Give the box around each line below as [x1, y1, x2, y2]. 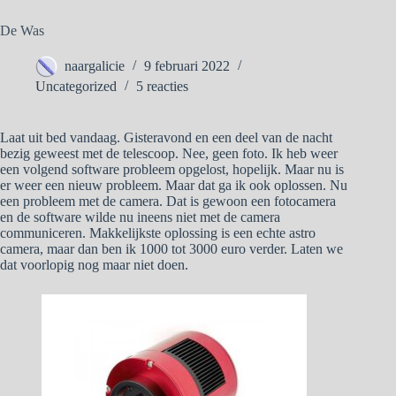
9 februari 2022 [144, 58, 230, 74]
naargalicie [65, 58, 125, 74]
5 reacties [136, 79, 188, 95]
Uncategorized [35, 79, 117, 95]
